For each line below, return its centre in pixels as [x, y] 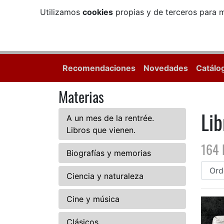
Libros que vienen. [101, 130]
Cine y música [93, 199]
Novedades [166, 68]
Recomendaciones [99, 68]
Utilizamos [61, 12]
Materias [81, 97]
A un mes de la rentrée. [110, 118]
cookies [97, 12]
